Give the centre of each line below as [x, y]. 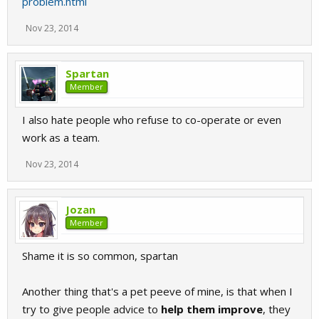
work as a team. [61, 137]
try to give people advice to [91, 309]
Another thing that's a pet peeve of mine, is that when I [157, 291]
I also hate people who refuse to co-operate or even [152, 120]
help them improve [212, 309]
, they [277, 309]
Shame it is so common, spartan [100, 256]
